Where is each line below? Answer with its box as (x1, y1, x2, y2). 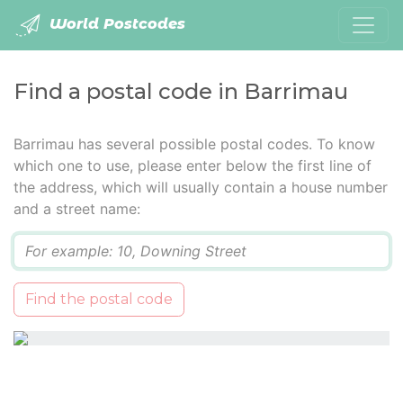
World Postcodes (45, 15, 185, 33)
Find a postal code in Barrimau (13, 78, 348, 104)
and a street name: (13, 200, 140, 218)
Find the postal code (25, 291, 173, 308)
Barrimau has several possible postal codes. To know (13, 135, 375, 153)
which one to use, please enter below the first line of (13, 157, 372, 175)
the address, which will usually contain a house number (13, 178, 388, 196)
